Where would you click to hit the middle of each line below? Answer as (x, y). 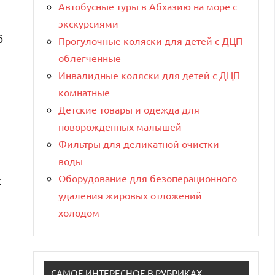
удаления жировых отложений (130, 195)
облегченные (90, 57)
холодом (79, 212)
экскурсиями (88, 23)
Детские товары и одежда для (129, 109)
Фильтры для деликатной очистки (139, 143)
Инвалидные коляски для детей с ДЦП (149, 75)
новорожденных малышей (120, 126)
